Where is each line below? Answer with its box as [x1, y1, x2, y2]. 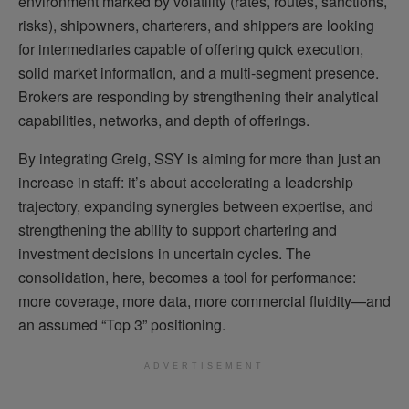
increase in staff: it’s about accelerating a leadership [18, 171, 353, 193]
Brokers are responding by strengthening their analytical [18, 85, 379, 107]
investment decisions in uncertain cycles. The [18, 242, 311, 264]
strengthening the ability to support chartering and [18, 218, 337, 240]
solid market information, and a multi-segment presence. [18, 61, 379, 83]
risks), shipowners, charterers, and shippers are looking [18, 14, 374, 36]
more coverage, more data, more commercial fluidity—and [18, 289, 391, 311]
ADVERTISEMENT [144, 361, 265, 371]
